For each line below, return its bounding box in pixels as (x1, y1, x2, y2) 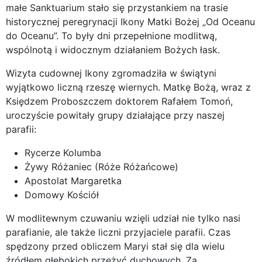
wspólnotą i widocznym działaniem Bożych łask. (6, 43, 220, 56)
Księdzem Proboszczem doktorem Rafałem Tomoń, (6, 95, 233, 107)
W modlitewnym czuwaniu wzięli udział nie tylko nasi (6, 212, 240, 224)
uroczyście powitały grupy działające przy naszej (6, 109, 225, 121)
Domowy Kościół (25, 188, 99, 201)
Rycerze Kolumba (25, 146, 101, 158)
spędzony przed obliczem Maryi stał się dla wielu (6, 240, 225, 252)
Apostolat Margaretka (25, 174, 122, 187)
